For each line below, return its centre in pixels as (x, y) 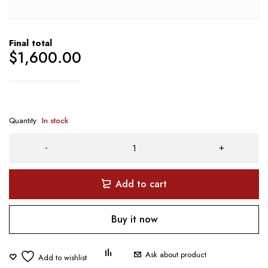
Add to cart (141, 184)
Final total (31, 43)
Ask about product (176, 254)
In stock (55, 120)
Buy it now (134, 219)
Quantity (23, 120)
